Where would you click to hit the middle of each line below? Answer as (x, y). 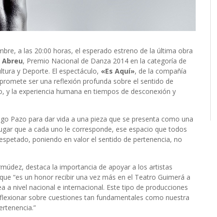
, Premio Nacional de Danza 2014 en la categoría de (105, 61)
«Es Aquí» (117, 71)
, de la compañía (161, 71)
